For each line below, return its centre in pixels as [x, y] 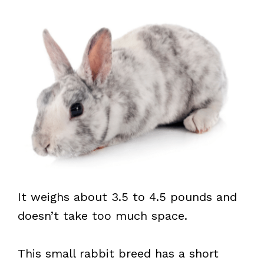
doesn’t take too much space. [103, 216]
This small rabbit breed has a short [118, 253]
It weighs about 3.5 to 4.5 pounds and [127, 197]
